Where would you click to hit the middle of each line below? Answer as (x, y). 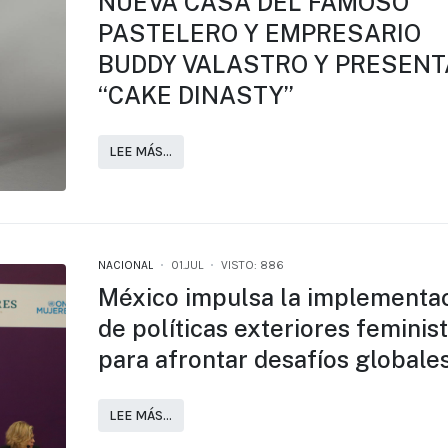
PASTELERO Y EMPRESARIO (259, 32)
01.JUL (186, 264)
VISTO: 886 (252, 264)
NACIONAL (125, 264)
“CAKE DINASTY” (195, 94)
